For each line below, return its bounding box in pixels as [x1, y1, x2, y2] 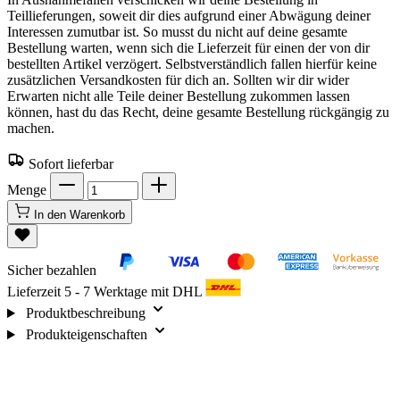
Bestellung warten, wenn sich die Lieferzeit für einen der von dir [7, 40, 370, 56]
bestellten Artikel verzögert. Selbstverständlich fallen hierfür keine [7, 56, 377, 72]
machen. [7, 121, 54, 137]
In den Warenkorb [34, 208, 125, 222]
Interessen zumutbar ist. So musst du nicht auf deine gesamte [7, 24, 347, 40]
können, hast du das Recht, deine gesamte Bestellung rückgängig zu [7, 104, 389, 121]
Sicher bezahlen [7, 262, 100, 279]
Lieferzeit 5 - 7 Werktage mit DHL [7, 284, 205, 300]
